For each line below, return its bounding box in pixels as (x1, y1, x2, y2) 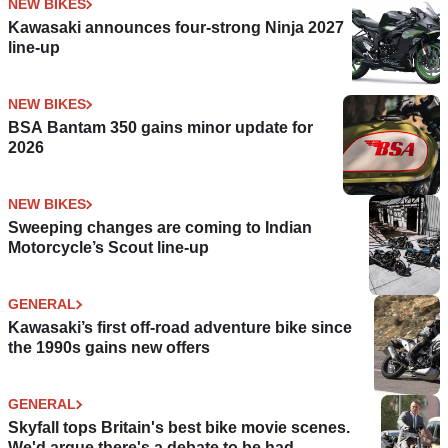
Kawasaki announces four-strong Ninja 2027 (8, 19, 344, 37)
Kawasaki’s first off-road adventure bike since (8, 319, 352, 337)
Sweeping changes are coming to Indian (8, 219, 312, 237)
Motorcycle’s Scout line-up (8, 239, 209, 257)
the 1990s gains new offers (8, 339, 210, 357)
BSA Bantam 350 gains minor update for (8, 119, 313, 137)
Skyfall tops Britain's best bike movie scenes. (8, 419, 350, 437)
